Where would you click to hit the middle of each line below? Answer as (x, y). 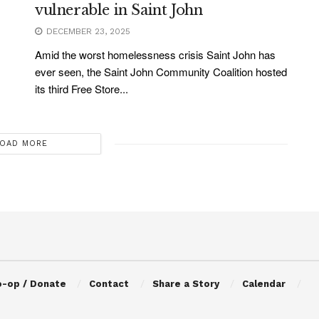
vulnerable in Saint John (119, 10)
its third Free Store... (82, 89)
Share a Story (185, 284)
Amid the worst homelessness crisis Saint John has (155, 55)
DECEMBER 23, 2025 (87, 32)
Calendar (264, 284)
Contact (109, 284)
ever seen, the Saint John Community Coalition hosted (161, 72)
